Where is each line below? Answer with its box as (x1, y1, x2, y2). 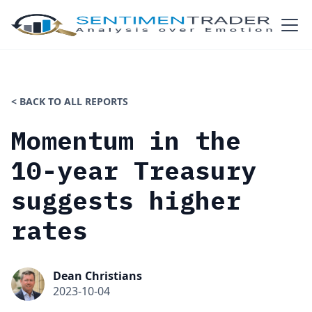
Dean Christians (53, 268, 142, 283)
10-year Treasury (11, 154, 256, 187)
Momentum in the (11, 124, 241, 157)
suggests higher (11, 184, 241, 217)
